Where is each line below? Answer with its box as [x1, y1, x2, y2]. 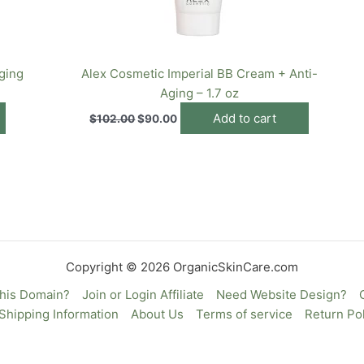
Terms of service [195, 306, 292, 322]
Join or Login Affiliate [81, 287, 204, 302]
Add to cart [213, 110, 277, 126]
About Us [130, 306, 184, 322]
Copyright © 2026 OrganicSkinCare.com [66, 259, 298, 275]
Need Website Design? [215, 287, 347, 302]
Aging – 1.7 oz [159, 84, 239, 101]
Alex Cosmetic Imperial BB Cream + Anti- [80, 65, 318, 81]
